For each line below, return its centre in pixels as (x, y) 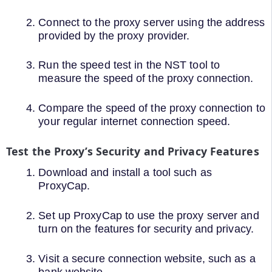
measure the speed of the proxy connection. (146, 79)
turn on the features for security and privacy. (146, 229)
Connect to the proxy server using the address (151, 22)
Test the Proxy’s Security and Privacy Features (133, 151)
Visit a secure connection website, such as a (147, 258)
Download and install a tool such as (125, 173)
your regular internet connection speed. (134, 122)
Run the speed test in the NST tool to (129, 65)
